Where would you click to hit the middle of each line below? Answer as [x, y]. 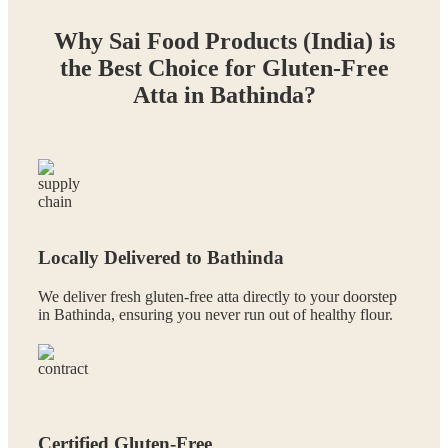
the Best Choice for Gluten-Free [224, 67]
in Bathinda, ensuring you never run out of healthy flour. [215, 315]
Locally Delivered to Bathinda [161, 258]
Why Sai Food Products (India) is [224, 40]
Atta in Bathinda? [224, 94]
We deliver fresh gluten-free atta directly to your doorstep [217, 297]
